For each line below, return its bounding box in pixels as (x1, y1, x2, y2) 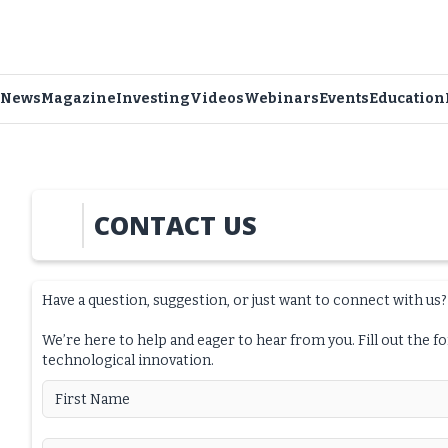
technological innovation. (42, 352, 214, 369)
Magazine (41, 90, 116, 107)
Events (319, 90, 369, 107)
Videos (190, 90, 244, 107)
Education (369, 90, 445, 107)
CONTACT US (94, 207, 257, 242)
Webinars (244, 90, 319, 107)
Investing (116, 90, 190, 107)
